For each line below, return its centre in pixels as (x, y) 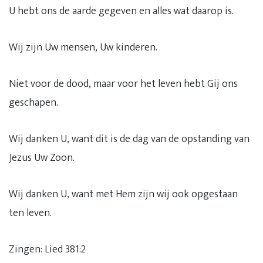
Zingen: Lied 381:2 (47, 249)
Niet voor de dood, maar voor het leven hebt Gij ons (123, 84)
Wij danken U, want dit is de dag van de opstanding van (129, 139)
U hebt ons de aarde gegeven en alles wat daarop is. (121, 11)
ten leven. (30, 213)
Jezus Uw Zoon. (42, 158)
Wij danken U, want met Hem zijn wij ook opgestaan (123, 194)
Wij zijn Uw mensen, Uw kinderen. (83, 48)
